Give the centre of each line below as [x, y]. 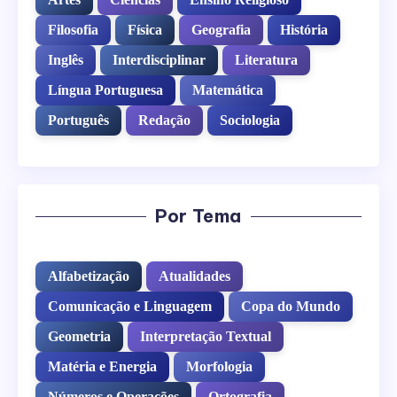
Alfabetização [89, 276]
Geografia [221, 30]
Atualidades [195, 276]
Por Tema [198, 216]
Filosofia [73, 30]
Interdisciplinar [159, 60]
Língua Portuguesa [105, 90]
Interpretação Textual [206, 337]
